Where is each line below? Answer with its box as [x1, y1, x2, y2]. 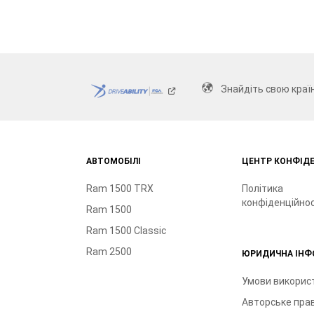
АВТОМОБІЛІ [86, 156, 141, 166]
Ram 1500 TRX [86, 182, 153, 194]
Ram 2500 [86, 245, 132, 257]
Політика [241, 182, 283, 194]
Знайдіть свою [220, 83, 292, 95]
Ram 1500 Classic [86, 224, 166, 236]
